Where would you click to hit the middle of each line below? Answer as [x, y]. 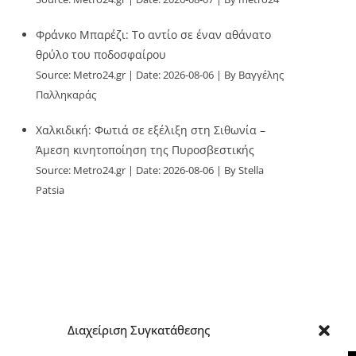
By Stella [244, 170]
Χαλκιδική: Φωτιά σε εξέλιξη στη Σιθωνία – [151, 130]
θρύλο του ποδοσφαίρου [101, 54]
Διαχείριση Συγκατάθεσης [139, 330]
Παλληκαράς [66, 95]
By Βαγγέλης [254, 75]
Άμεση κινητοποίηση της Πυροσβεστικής [145, 150]
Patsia [50, 190]
